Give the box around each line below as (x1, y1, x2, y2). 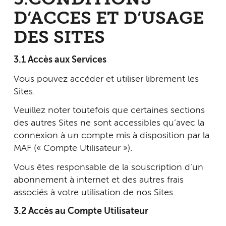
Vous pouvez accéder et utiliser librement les (14, 74, 199, 84)
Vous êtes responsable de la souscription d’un (14, 162, 203, 172)
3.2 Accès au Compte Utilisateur (14, 207, 148, 216)
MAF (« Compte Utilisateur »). (14, 144, 132, 153)
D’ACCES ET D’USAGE (14, 10, 204, 28)
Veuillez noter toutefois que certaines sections (14, 106, 205, 115)
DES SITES (14, 29, 105, 47)
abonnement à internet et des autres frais (14, 175, 184, 185)
